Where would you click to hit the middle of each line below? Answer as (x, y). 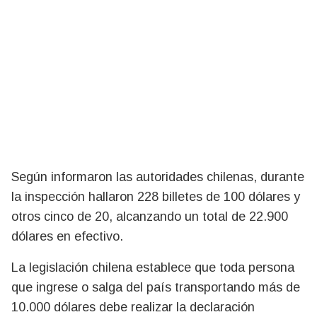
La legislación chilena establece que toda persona (153, 267)
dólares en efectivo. (67, 236)
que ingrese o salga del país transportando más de (156, 287)
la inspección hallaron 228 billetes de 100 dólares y (156, 196)
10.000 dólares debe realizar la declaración (133, 307)
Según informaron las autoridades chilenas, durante (158, 177)
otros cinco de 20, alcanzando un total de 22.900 (150, 216)
